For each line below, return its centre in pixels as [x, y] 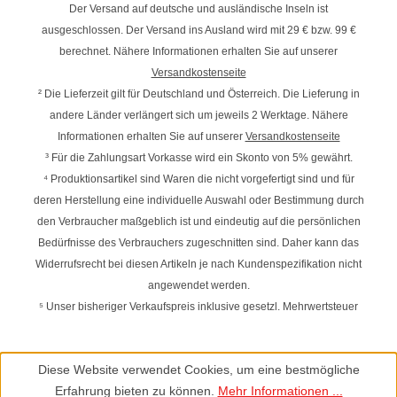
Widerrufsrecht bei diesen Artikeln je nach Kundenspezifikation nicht [198, 265]
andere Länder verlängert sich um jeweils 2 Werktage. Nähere [198, 116]
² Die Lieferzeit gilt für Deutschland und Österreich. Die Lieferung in [198, 94]
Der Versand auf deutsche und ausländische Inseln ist [198, 9]
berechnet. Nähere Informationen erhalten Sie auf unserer [198, 52]
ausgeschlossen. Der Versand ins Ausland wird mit [164, 31]
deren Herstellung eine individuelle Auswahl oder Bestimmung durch [198, 201]
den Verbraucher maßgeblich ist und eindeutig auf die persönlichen [198, 222]
